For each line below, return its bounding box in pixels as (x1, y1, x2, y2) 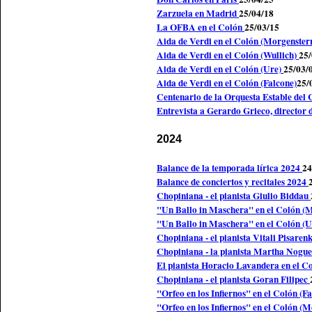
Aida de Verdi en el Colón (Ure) (157, 61, 283, 76)
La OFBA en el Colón (157, 19, 244, 34)
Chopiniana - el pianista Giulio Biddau (157, 189, 311, 203)
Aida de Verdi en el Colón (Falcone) (157, 75, 297, 90)
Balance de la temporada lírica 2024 (157, 161, 302, 175)
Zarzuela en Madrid (157, 6, 239, 20)
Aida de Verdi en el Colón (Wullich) (157, 47, 299, 62)
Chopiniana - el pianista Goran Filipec (157, 272, 310, 287)
